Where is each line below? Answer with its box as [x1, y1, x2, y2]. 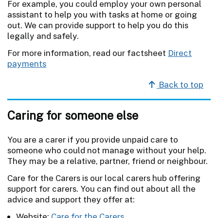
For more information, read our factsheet [7, 48, 168, 58]
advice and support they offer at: [7, 194, 135, 204]
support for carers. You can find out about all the [7, 183, 196, 194]
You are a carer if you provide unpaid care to [7, 134, 178, 145]
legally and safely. [7, 31, 79, 41]
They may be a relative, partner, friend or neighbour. [7, 156, 208, 166]
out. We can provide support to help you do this [7, 20, 188, 30]
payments [7, 58, 46, 69]
